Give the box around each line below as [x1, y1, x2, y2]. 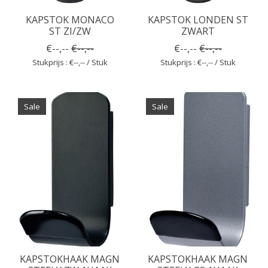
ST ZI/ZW [48, 25, 91, 38]
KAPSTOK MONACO [25, 13, 114, 27]
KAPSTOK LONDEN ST [147, 13, 248, 27]
